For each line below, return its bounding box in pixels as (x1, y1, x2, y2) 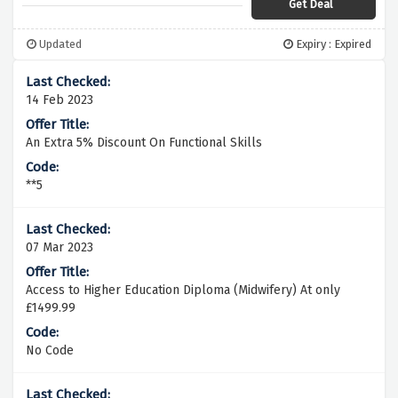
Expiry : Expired (293, 37, 371, 52)
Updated (36, 37, 82, 52)
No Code (26, 343, 74, 359)
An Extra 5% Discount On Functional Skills (26, 135, 262, 151)
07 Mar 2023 (26, 240, 93, 256)
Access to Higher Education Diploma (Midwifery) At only (26, 283, 340, 298)
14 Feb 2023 (26, 92, 93, 108)
